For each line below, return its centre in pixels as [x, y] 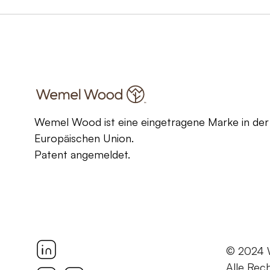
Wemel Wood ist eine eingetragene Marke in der [152, 122]
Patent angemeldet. [82, 154]
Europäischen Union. [84, 138]
